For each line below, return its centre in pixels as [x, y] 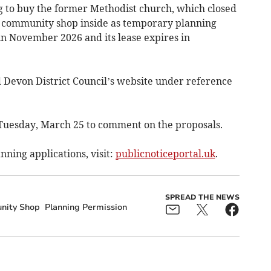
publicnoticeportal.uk [165, 153]
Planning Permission [86, 207]
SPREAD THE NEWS [202, 197]
